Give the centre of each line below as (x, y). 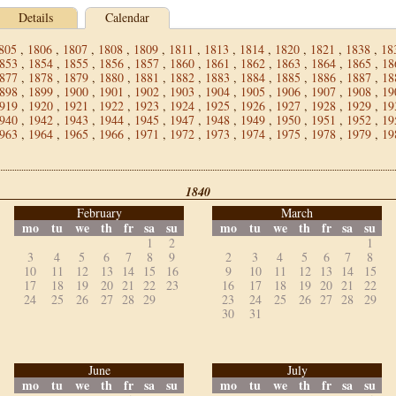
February (99, 213)
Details (35, 17)
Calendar (127, 17)
